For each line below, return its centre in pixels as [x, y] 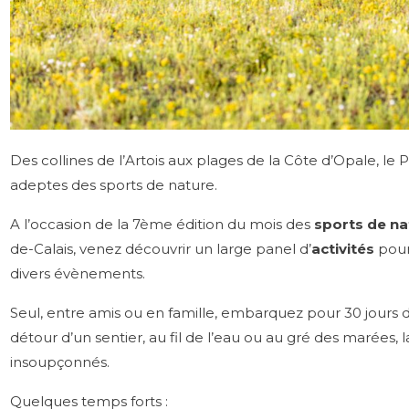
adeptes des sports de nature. [114, 184]
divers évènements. [79, 273]
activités [345, 248]
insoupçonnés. [60, 362]
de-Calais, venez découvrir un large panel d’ [161, 248]
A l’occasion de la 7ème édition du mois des [162, 224]
